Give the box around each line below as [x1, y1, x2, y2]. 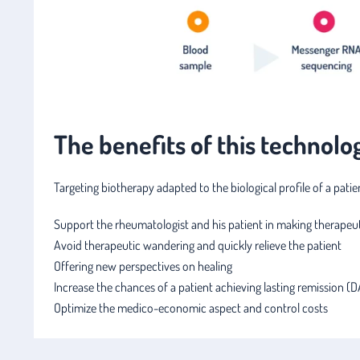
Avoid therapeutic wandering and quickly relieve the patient [54, 236, 342, 253]
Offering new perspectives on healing [54, 257, 232, 274]
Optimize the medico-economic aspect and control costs [54, 299, 328, 316]
